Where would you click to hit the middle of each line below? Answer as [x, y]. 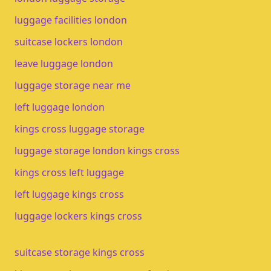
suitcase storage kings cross [80, 252]
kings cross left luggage [69, 172]
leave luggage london [64, 64]
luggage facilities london [71, 20]
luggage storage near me [73, 85]
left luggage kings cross [69, 194]
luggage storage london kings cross [97, 151]
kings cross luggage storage [80, 129]
